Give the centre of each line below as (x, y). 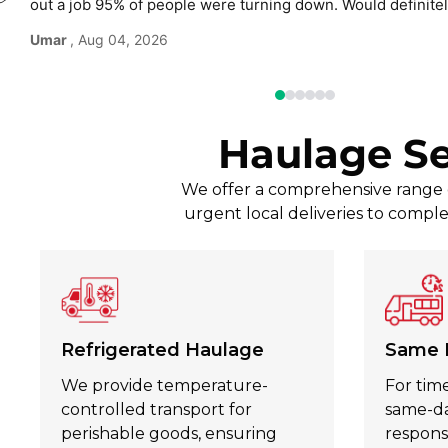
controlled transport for (156, 410)
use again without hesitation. (131, 28)
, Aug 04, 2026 (119, 39)
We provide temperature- (164, 386)
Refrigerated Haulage (162, 350)
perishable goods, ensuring (169, 434)
